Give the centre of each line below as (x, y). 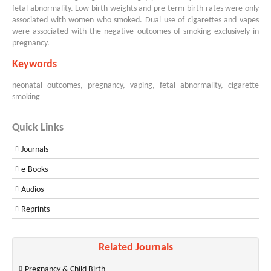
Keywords (34, 64)
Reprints (35, 210)
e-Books (34, 170)
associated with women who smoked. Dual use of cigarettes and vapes (135, 20)
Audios (32, 190)
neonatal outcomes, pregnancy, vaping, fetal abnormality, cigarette (135, 86)
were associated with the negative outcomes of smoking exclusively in (135, 32)
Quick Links (38, 128)
